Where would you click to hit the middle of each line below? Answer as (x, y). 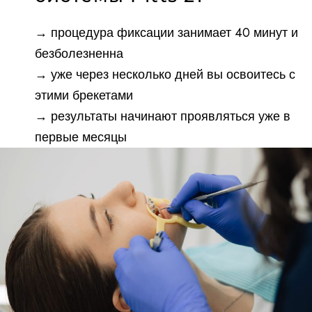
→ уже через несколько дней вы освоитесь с (165, 75)
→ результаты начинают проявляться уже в (163, 116)
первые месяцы (81, 137)
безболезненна (79, 54)
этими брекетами (84, 95)
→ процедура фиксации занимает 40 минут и (166, 33)
